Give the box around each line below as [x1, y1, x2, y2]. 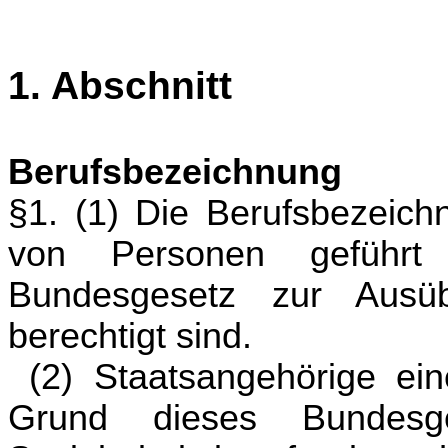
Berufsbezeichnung [8, 151, 342, 192]
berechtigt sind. [8, 315, 252, 356]
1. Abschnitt [8, 63, 232, 107]
